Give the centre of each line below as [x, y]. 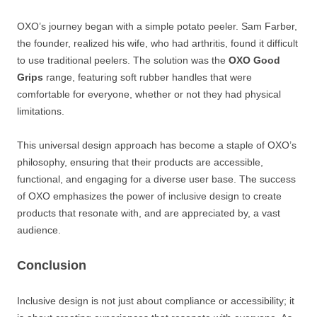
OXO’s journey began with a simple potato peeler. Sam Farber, [157, 26]
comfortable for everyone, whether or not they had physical [149, 94]
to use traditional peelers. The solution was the [123, 60]
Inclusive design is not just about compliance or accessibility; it [156, 300]
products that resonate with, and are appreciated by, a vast [149, 213]
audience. [39, 230]
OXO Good [254, 60]
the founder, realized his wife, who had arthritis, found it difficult [157, 43]
